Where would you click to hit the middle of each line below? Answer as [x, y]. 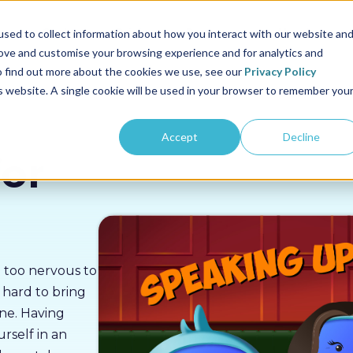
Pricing [137, 32]
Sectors [65, 32]
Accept [180, 136]
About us [302, 32]
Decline [301, 136]
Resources [217, 32]
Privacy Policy [280, 71]
